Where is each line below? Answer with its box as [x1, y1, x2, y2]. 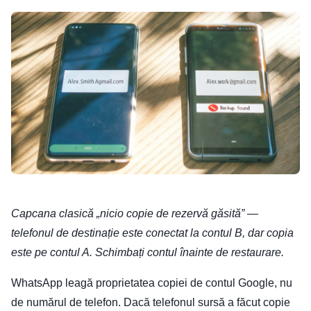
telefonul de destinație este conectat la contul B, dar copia [11, 227, 294, 239]
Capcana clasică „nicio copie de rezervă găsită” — [11, 208, 258, 220]
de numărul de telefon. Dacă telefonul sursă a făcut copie [11, 296, 290, 309]
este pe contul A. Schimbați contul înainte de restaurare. [11, 246, 284, 259]
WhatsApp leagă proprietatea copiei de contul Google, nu [11, 277, 292, 289]
